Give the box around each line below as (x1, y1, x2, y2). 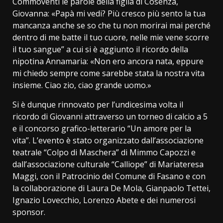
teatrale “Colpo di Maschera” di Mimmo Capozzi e (12, 146, 196, 158)
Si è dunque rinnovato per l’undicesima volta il (12, 99, 183, 110)
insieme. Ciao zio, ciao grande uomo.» (12, 79, 151, 91)
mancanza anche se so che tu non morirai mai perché (12, 19, 211, 31)
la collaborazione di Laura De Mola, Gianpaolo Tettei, (12, 182, 211, 194)
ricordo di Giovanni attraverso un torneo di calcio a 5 (12, 111, 208, 122)
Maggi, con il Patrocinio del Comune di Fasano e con (12, 170, 206, 182)
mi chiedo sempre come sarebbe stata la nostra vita (12, 67, 205, 79)
